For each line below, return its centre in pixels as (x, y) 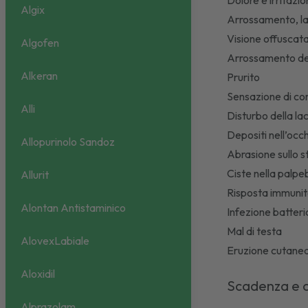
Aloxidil (38, 274)
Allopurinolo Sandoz (68, 142)
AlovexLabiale (55, 241)
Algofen (40, 43)
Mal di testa (255, 231)
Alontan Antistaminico (73, 208)
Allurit (35, 175)
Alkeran (39, 76)
